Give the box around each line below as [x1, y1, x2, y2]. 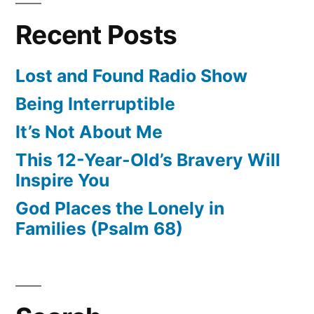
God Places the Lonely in [15, 198, 224, 219]
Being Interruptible [15, 93, 175, 115]
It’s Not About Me [15, 121, 163, 143]
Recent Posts [15, 19, 177, 51]
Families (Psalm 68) [15, 218, 183, 240]
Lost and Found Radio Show [15, 65, 247, 87]
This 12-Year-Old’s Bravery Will [15, 149, 280, 171]
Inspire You [15, 170, 109, 191]
